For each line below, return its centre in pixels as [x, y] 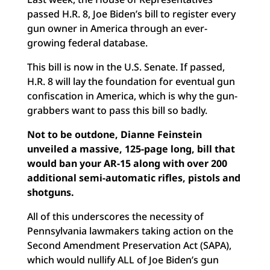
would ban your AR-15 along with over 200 [127, 163]
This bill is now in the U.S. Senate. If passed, [126, 67]
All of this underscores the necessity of [115, 216]
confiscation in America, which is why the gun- [132, 96]
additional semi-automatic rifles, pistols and [133, 178]
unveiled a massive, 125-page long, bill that [131, 149]
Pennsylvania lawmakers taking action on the [130, 231]
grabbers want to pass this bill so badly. [117, 110]
